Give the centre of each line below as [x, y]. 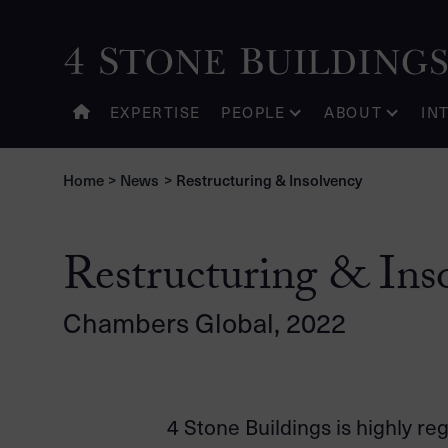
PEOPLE [253, 111]
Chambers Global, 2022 [204, 322]
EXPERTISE [155, 111]
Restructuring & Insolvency [268, 179]
